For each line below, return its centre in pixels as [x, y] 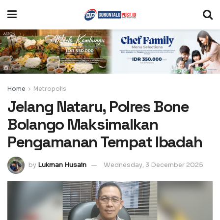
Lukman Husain [62, 165]
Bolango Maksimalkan [83, 124]
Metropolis [50, 88]
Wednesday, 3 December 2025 [153, 165]
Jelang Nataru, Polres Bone [98, 106]
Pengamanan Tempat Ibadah [105, 142]
